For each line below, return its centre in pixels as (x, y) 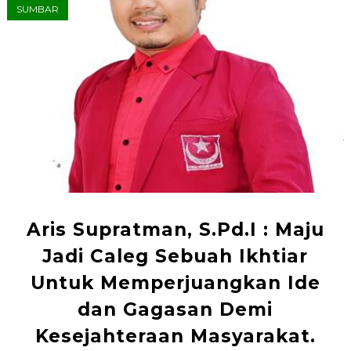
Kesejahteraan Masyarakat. (175, 337)
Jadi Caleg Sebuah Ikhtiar (175, 257)
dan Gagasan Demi (175, 310)
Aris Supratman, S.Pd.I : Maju (175, 230)
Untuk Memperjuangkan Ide (175, 283)
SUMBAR (37, 9)
